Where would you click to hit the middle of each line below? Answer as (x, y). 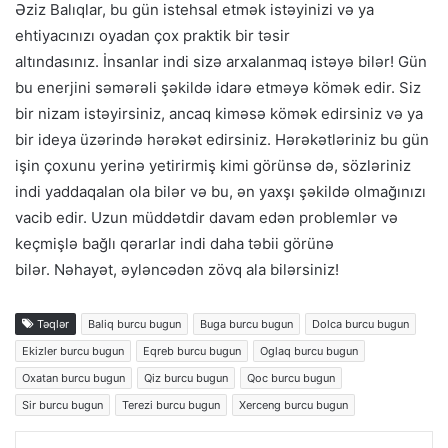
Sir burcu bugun (62, 404)
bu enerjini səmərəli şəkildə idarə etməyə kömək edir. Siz (218, 87)
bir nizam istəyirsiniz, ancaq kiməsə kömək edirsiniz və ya (219, 113)
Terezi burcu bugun (171, 404)
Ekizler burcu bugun (73, 350)
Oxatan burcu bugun (73, 377)
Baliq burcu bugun (134, 323)
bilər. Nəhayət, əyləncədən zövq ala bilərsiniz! (177, 269)
